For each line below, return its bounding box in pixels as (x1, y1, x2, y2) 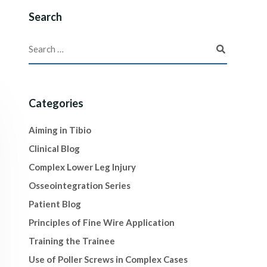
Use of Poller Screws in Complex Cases (28, 254, 188, 265)
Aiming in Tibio (28, 125, 91, 135)
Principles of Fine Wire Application (28, 217, 175, 228)
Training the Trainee (28, 235, 115, 246)
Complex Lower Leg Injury (28, 162, 136, 172)
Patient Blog (28, 198, 81, 209)
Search (28, 10, 62, 23)
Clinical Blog (28, 143, 80, 154)
